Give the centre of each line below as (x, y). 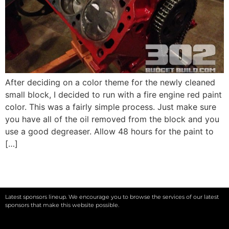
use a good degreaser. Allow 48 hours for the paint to (109, 131)
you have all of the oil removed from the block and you (112, 119)
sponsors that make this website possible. (62, 205)
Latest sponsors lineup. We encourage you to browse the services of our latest (112, 197)
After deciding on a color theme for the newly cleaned (110, 82)
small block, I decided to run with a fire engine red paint (113, 94)
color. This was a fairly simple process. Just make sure (111, 107)
